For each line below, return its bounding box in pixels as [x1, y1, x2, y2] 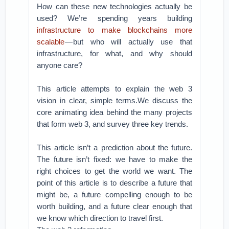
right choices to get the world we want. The [37, 167, 192, 175]
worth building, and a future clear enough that [37, 202, 192, 211]
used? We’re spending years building [37, 14, 192, 22]
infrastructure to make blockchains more [37, 26, 192, 34]
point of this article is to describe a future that [37, 178, 192, 187]
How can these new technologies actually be [37, 2, 192, 11]
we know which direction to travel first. [37, 214, 164, 222]
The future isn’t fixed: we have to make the [37, 155, 192, 164]
